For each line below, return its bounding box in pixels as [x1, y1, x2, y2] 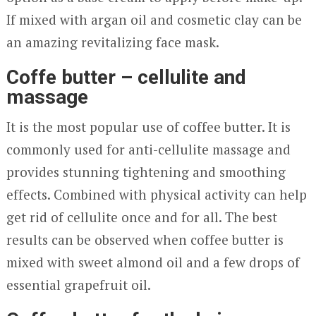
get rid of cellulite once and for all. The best [6, 208, 277, 226]
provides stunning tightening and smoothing [6, 163, 286, 181]
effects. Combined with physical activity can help [6, 186, 307, 203]
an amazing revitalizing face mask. [6, 33, 219, 51]
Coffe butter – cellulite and [6, 66, 246, 89]
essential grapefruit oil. [6, 276, 151, 293]
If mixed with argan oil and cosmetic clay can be [6, 11, 302, 28]
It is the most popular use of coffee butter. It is [6, 118, 291, 135]
